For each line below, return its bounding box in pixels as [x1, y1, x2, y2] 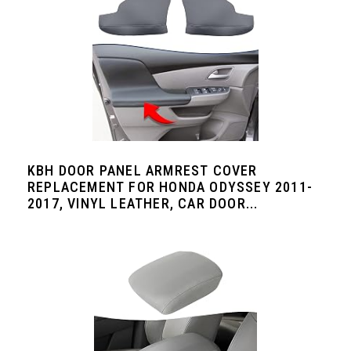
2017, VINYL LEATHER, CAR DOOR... [27, 195, 259, 212]
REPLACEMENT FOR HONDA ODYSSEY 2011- [27, 179, 313, 195]
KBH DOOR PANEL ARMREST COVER [27, 162, 258, 179]
